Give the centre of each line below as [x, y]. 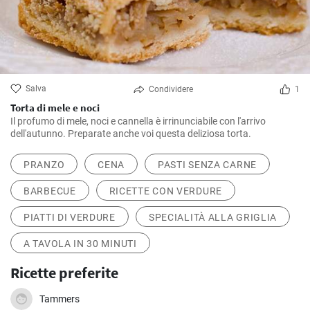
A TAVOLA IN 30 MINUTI [80, 244]
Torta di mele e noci [55, 108]
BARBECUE [50, 191]
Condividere [171, 90]
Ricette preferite [64, 273]
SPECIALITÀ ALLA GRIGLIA [213, 218]
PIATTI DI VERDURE [70, 218]
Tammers [60, 299]
